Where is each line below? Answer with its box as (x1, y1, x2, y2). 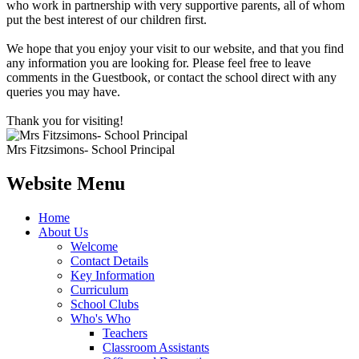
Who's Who (71, 311, 131, 325)
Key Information (71, 268, 155, 282)
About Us (38, 224, 88, 239)
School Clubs (71, 296, 139, 311)
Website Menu (6, 172, 125, 194)
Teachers (103, 325, 147, 340)
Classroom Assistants (103, 340, 209, 354)
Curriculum (71, 282, 128, 296)
